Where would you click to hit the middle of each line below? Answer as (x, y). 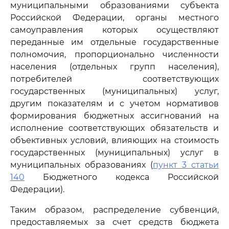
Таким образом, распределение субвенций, (114, 210)
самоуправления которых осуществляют (114, 30)
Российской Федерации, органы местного (114, 18)
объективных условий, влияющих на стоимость (114, 140)
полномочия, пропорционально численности (114, 54)
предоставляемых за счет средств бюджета (114, 222)
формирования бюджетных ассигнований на (114, 116)
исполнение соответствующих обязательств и (114, 128)
